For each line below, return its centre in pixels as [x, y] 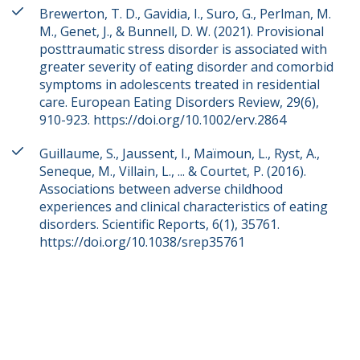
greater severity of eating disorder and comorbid [186, 67]
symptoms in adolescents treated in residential [180, 84]
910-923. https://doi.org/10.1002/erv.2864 [163, 120]
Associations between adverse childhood [161, 189]
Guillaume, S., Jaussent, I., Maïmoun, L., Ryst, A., [180, 153]
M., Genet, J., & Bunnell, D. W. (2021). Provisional [182, 31]
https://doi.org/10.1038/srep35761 [142, 242]
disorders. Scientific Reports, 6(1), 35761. [160, 224]
